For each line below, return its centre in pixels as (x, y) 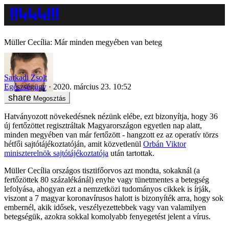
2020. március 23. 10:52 (92, 86)
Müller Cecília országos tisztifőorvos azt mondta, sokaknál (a (102, 170)
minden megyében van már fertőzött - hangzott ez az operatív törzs (111, 134)
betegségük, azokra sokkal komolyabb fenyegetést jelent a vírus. (107, 216)
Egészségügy (25, 86)
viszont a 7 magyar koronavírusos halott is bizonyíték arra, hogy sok (114, 198)
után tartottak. (131, 153)
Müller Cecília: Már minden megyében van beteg (83, 42)
